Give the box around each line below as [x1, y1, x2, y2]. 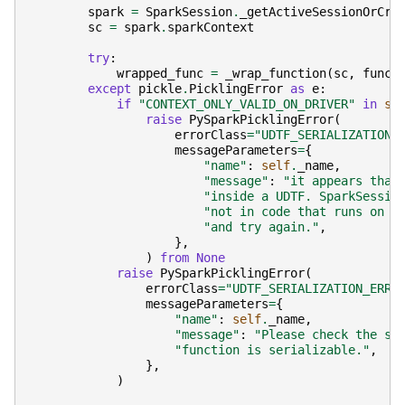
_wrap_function [225, 66, 326, 81]
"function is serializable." [174, 343, 370, 358]
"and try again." [203, 220, 319, 235]
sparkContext [167, 20, 254, 35]
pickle [138, 81, 182, 97]
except [88, 81, 131, 97]
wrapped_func [117, 66, 203, 81]
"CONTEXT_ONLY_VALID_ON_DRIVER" [138, 97, 355, 112]
